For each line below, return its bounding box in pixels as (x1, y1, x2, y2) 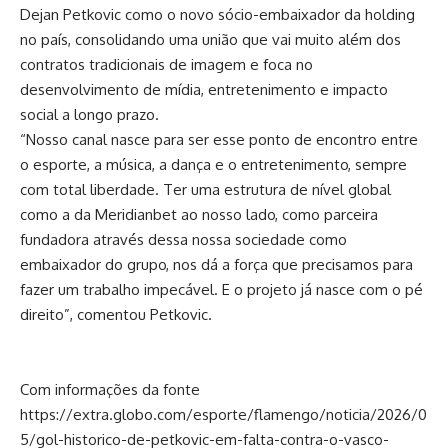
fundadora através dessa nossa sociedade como (20, 229, 347, 249)
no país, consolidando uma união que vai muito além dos (20, 29, 401, 49)
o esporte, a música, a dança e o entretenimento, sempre (20, 154, 407, 174)
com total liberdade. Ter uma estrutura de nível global (20, 179, 391, 199)
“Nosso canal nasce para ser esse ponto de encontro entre (20, 129, 418, 149)
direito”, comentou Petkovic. (20, 304, 212, 324)
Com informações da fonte (20, 379, 200, 399)
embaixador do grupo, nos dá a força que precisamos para (20, 254, 413, 274)
